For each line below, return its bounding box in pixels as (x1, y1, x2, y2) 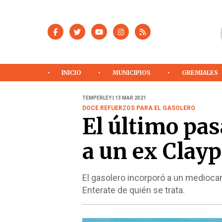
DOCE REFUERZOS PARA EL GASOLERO (82, 105, 195, 112)
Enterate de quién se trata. (82, 185, 185, 196)
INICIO (61, 68, 82, 76)
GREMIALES (182, 68, 219, 76)
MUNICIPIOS (112, 68, 151, 76)
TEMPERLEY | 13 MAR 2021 (82, 95, 146, 101)
